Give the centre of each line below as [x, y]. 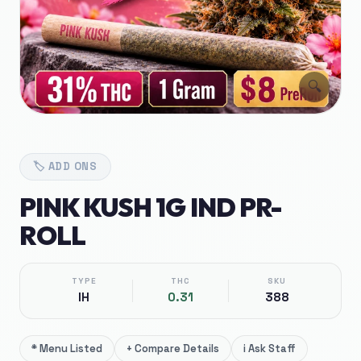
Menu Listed [71, 349]
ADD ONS [73, 166]
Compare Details [177, 349]
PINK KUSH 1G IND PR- [151, 207]
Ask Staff [272, 349]
